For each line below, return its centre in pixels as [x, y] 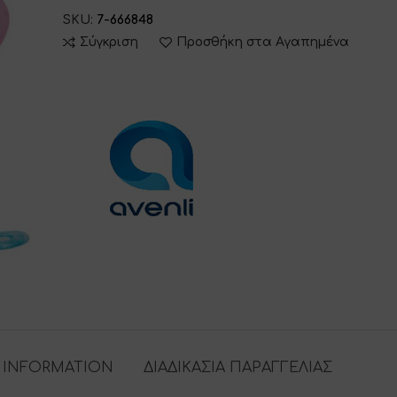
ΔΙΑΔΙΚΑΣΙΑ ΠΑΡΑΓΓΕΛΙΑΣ [237, 367]
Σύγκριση [109, 42]
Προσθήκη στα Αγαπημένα [263, 42]
